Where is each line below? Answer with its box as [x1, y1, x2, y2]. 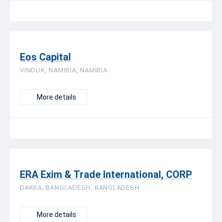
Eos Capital [20, 51, 71, 63]
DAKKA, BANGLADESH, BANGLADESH [20, 184, 140, 191]
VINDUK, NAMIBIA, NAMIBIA [20, 66, 108, 74]
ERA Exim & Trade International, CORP [20, 168, 192, 180]
